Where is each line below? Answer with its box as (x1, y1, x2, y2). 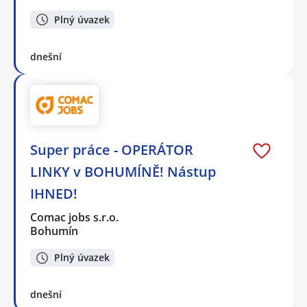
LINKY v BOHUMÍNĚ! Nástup (30, 162, 216, 181)
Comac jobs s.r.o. (30, 209, 120, 225)
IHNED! (30, 184, 77, 203)
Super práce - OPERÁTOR (30, 140, 193, 159)
